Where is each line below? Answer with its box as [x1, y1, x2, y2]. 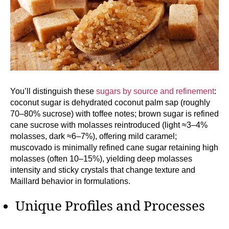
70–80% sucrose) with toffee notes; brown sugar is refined [10, 109, 219, 118]
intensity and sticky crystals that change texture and [10, 165, 195, 174]
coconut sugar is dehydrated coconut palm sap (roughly [10, 98, 210, 107]
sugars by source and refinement [96, 86, 214, 96]
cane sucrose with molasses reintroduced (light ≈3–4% [10, 120, 208, 129]
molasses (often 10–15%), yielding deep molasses [10, 154, 192, 163]
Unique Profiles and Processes [15, 198, 205, 215]
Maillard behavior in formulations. [10, 176, 130, 186]
